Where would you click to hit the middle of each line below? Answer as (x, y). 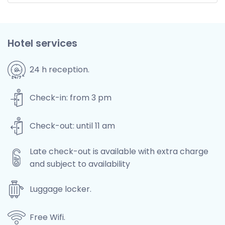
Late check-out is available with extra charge (119, 151)
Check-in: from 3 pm (71, 98)
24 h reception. (60, 70)
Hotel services (42, 43)
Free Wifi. (47, 217)
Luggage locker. (61, 189)
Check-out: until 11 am (72, 126)
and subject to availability (80, 164)
